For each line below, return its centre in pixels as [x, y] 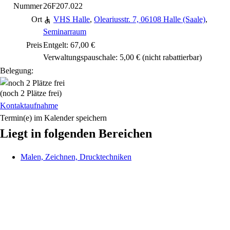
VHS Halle [72, 19]
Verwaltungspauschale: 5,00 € [92, 57]
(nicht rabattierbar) [171, 57]
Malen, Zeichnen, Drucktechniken [76, 157]
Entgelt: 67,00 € [69, 45]
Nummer [28, 6]
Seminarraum [65, 32]
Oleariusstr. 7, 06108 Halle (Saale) [150, 19]
